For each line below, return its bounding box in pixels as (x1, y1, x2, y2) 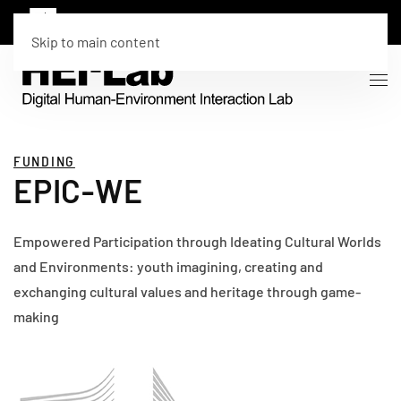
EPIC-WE (13, 171, 143, 209)
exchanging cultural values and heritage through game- (13, 283, 361, 300)
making (13, 308, 59, 325)
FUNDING (13, 152, 75, 169)
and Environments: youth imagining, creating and (13, 258, 323, 275)
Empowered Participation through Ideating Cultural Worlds (13, 233, 381, 250)
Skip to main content (31, 33, 160, 50)
